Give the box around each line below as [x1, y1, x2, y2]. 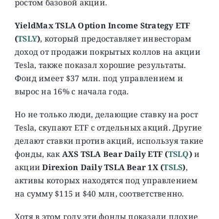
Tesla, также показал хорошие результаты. [14, 59, 186, 70]
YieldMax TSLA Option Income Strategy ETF [14, 20, 191, 31]
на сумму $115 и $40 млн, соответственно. [14, 188, 184, 199]
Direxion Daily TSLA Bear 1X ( [42, 161, 164, 173]
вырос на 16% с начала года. [14, 86, 129, 97]
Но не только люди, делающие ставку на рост [14, 109, 198, 120]
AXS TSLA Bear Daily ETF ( [62, 148, 168, 159]
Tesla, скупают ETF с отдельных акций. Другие [14, 122, 202, 133]
